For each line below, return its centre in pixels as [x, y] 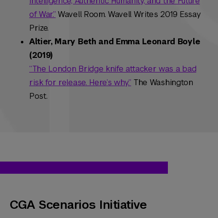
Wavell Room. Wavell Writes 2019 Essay [128, 15]
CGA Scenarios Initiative [78, 205]
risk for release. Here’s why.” [80, 83]
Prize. [39, 28]
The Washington [162, 83]
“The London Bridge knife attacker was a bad [113, 69]
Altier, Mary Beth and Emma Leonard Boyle [115, 42]
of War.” [43, 15]
